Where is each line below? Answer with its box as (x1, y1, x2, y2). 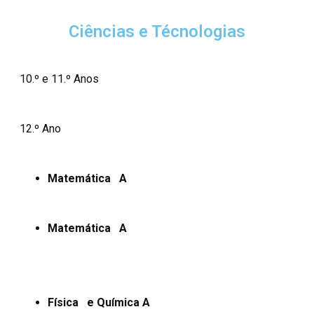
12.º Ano (20, 121, 61, 135)
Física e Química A (48, 295, 150, 309)
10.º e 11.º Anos (20, 71, 99, 86)
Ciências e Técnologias (69, 21, 245, 41)
